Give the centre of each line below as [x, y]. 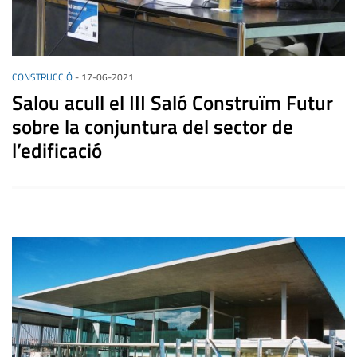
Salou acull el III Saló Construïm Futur [173, 102]
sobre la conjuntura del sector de [153, 126]
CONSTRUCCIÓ [42, 76]
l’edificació [57, 150]
